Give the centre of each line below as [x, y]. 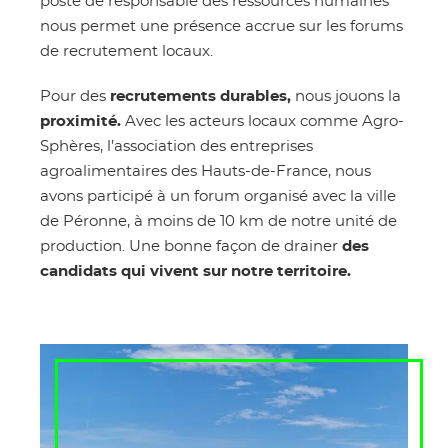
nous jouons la [346, 96]
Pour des [75, 96]
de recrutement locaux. [126, 51]
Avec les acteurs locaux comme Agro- [262, 121]
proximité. [80, 121]
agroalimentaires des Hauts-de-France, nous [205, 171]
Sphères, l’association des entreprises [176, 146]
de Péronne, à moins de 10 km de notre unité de [218, 221]
